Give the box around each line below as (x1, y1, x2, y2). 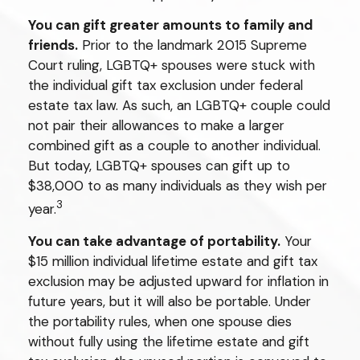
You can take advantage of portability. (28, 231, 280, 250)
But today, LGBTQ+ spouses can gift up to (28, 157, 290, 175)
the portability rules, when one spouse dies (28, 312, 292, 330)
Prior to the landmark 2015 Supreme (78, 36, 307, 55)
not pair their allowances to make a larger (28, 117, 284, 135)
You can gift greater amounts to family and (28, 16, 313, 35)
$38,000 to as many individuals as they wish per (28, 177, 327, 195)
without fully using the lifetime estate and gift (28, 332, 309, 350)
